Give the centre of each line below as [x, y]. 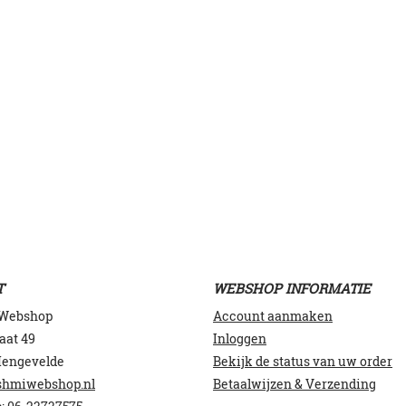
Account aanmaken [273, 315]
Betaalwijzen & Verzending [295, 383]
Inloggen [240, 338]
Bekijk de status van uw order [303, 361]
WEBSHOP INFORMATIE [292, 288]
